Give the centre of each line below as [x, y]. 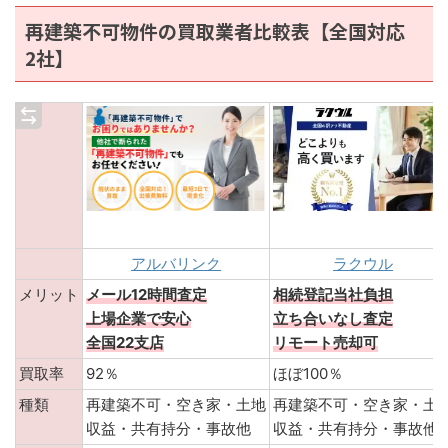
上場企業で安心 [138, 319]
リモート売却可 [325, 343]
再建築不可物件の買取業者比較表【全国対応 [215, 31]
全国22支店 [125, 343]
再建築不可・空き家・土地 [176, 405]
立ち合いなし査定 [333, 319]
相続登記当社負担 [333, 295]
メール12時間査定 [146, 295]
